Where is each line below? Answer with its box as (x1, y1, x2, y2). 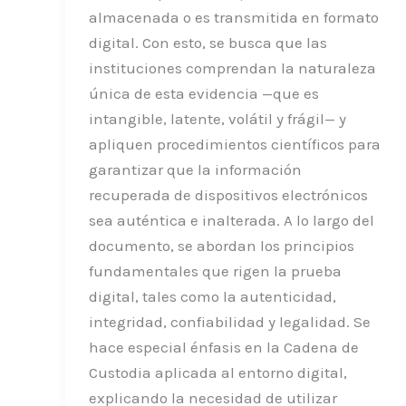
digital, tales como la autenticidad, (88, 286, 336, 305)
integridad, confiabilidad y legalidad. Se (88, 312, 371, 331)
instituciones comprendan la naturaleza (88, 58, 376, 77)
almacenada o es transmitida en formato (88, 7, 379, 26)
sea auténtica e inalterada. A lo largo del (88, 210, 374, 229)
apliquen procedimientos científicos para (88, 134, 381, 153)
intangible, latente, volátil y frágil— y (88, 109, 346, 128)
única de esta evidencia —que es (88, 83, 319, 102)
